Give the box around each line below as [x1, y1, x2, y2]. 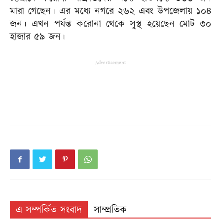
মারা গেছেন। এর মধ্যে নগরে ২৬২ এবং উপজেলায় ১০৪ [10, 4, 211, 18]
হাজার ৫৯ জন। [10, 30, 65, 44]
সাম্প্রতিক [94, 203, 127, 217]
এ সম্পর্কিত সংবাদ [16, 203, 82, 217]
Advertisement [95, 59, 126, 66]
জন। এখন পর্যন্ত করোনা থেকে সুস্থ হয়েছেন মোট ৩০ [10, 17, 211, 31]
